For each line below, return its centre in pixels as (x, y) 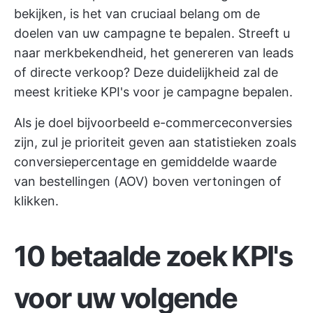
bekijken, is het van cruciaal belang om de (137, 14)
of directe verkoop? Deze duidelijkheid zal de (146, 72)
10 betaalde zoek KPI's (153, 256)
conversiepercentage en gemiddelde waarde (145, 162)
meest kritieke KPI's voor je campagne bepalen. (153, 92)
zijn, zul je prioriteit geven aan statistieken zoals (155, 142)
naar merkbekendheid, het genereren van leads (154, 53)
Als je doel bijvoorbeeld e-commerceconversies (153, 123)
